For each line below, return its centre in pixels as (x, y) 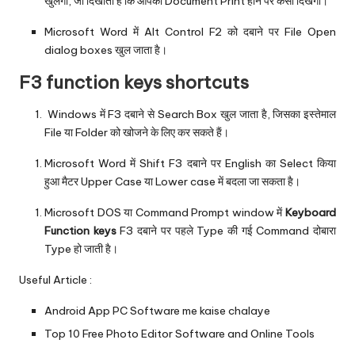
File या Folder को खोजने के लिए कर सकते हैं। (137, 133)
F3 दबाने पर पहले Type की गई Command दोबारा (228, 231)
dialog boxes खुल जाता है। (106, 50)
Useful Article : (55, 280)
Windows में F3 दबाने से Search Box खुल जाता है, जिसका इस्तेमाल (190, 115)
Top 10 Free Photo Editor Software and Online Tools (179, 333)
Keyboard (311, 213)
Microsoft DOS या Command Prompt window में (165, 213)
